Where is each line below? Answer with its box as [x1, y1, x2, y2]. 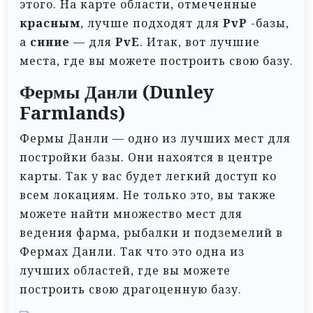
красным [20, 15, 80, 31]
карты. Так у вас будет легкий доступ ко [20, 168, 277, 184]
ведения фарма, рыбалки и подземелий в [20, 224, 283, 240]
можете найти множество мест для [20, 205, 242, 221]
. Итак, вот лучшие [140, 34, 260, 50]
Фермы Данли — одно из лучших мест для [20, 130, 291, 146]
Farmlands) [20, 101, 125, 124]
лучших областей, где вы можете [20, 262, 231, 278]
